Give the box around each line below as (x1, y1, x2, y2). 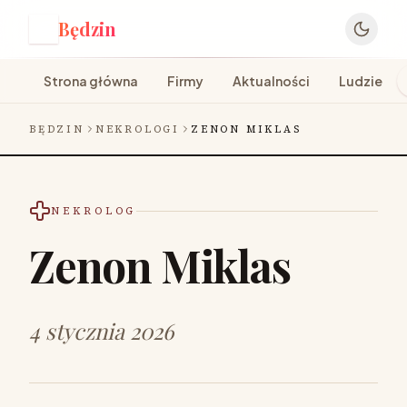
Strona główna (44, 73, 138, 89)
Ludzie (339, 73, 382, 89)
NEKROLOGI (94, 122, 181, 136)
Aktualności (233, 73, 310, 89)
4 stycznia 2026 (29, 316, 174, 345)
